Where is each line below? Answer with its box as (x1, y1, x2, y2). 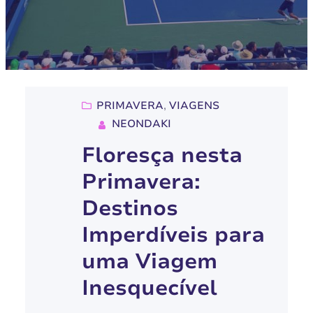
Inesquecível (81, 274, 217, 303)
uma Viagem (81, 247, 217, 277)
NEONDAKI (111, 117, 171, 131)
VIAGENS (168, 99, 219, 113)
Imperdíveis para (81, 221, 265, 250)
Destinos (81, 194, 178, 224)
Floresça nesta (81, 141, 242, 170)
